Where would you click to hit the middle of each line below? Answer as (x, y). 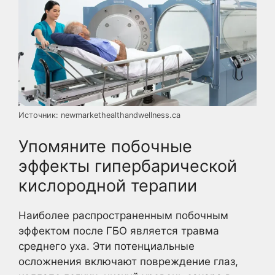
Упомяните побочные (105, 146)
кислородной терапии (108, 185)
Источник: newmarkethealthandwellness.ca (99, 115)
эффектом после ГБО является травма (119, 230)
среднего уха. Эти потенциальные (107, 246)
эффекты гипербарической (128, 166)
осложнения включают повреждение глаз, (128, 261)
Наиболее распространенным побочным (123, 215)
